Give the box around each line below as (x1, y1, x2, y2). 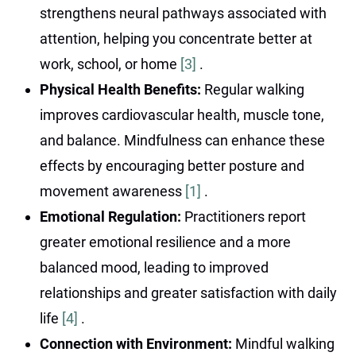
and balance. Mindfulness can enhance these (40, 131, 325, 149)
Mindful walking (235, 335, 335, 352)
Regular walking (204, 80, 304, 98)
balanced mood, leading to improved (40, 258, 269, 276)
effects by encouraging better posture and (40, 157, 304, 174)
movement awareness (40, 182, 185, 199)
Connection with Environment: (40, 335, 235, 352)
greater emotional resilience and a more (40, 233, 291, 250)
